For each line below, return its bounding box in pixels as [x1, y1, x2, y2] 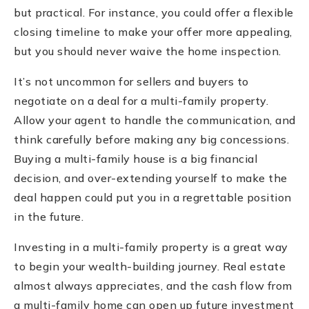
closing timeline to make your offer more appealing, [14, 24, 292, 39]
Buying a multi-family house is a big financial [14, 151, 257, 166]
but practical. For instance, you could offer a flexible [14, 5, 294, 19]
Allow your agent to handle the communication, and [14, 112, 296, 127]
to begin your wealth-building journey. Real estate [14, 259, 286, 273]
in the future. [14, 209, 83, 223]
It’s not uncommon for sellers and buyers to [14, 74, 249, 88]
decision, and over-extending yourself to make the [14, 170, 288, 185]
